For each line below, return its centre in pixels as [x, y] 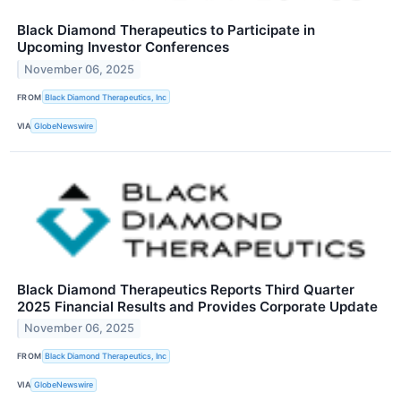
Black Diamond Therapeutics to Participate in [166, 30]
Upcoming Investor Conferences [123, 47]
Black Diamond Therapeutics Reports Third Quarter [186, 289]
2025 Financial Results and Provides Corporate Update [197, 306]
